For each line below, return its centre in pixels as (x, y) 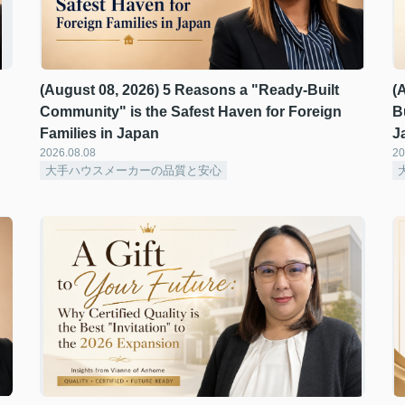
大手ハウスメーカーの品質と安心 (133, 170)
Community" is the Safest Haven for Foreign (191, 112)
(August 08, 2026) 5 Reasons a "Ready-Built (189, 90)
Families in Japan (99, 133)
